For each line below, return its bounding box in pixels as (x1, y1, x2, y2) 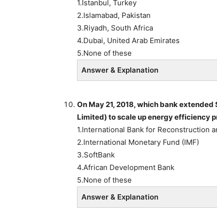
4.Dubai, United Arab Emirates (77, 35, 180, 45)
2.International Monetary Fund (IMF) (77, 137, 199, 147)
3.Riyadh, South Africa (77, 23, 153, 32)
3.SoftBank (77, 150, 115, 159)
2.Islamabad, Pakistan (77, 10, 151, 20)
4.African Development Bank (77, 162, 174, 172)
